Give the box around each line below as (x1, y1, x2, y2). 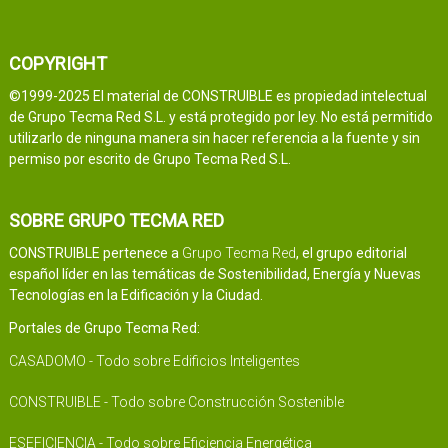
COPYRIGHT (8, 52, 107, 74)
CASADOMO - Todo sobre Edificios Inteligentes (8, 352, 300, 369)
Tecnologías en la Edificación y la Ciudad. (8, 286, 263, 303)
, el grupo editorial (295, 244, 407, 261)
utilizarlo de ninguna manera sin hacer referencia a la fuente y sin (8, 129, 420, 146)
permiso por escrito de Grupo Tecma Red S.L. (8, 150, 291, 167)
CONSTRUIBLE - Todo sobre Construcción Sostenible (8, 393, 344, 410)
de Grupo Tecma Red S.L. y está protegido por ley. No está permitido (8, 108, 433, 125)
